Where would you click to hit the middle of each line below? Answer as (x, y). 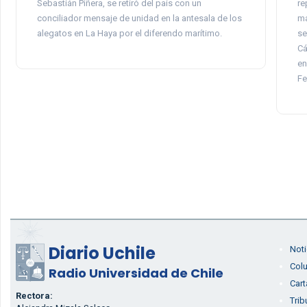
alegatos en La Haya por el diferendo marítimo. (129, 33)
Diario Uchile (102, 253)
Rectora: (34, 295)
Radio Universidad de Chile (136, 273)
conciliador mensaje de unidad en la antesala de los (139, 18)
